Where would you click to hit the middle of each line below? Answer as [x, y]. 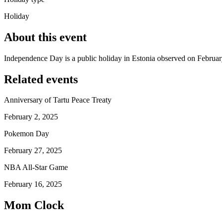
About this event [45, 37]
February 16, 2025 [33, 184]
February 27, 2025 [33, 151]
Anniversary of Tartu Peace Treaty [58, 100]
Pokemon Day [27, 134]
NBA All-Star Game [36, 167]
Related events [41, 79]
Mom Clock [34, 205]
